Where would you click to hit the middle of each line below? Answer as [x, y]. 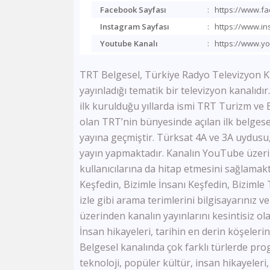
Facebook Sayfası [133, 10]
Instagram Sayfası [135, 27]
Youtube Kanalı [129, 43]
